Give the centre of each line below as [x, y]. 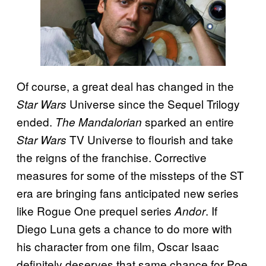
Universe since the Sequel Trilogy [155, 104]
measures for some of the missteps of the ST [130, 175]
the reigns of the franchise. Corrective [112, 157]
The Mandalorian [100, 122]
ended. [36, 122]
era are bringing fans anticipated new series [128, 193]
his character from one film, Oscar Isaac [118, 246]
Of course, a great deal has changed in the [125, 86]
